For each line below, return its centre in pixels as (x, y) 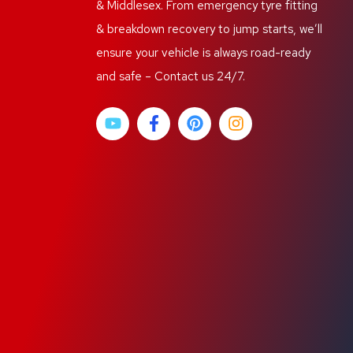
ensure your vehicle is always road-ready (203, 52)
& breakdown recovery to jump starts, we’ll (209, 29)
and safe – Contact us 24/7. (171, 76)
